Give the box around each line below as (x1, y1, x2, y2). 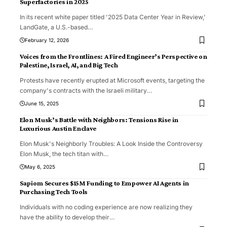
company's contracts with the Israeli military (20, 87, 147, 95)
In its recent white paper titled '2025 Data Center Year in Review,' (20, 13, 206, 21)
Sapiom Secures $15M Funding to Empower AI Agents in (20, 179, 189, 187)
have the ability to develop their (20, 213, 109, 221)
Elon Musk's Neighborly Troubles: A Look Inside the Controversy (20, 140, 203, 148)
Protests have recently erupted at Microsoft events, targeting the (20, 77, 205, 85)
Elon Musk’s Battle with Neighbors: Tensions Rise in (20, 116, 178, 124)
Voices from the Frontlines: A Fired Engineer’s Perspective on (20, 52, 207, 61)
